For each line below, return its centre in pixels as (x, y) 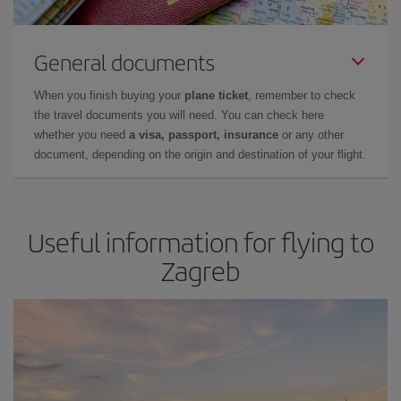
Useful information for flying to (200, 241)
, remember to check (302, 95)
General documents (124, 61)
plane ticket (216, 95)
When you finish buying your (109, 95)
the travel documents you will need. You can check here (179, 115)
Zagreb (200, 270)
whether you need (81, 134)
